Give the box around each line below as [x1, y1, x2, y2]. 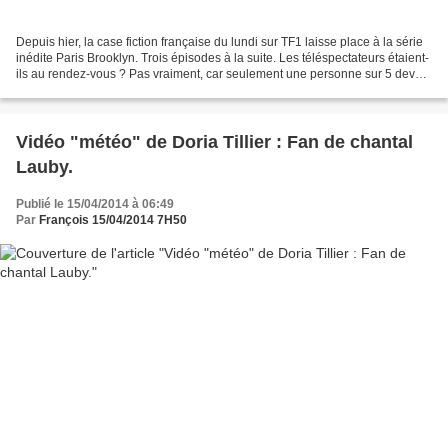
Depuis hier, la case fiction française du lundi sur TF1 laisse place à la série [16, 34, 423, 49]
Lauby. [16, 156, 73, 177]
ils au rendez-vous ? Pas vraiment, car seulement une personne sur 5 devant [16, 66, 432, 81]
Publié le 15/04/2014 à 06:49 [16, 196, 174, 211]
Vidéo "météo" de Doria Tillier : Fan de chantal [16, 131, 413, 152]
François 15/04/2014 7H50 [39, 212, 187, 227]
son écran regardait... [16, 82, 131, 97]
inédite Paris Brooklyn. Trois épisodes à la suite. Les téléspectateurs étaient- [16, 50, 429, 65]
